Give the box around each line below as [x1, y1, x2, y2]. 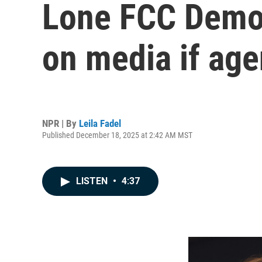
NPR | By [42, 117, 79, 129]
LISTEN [76, 175, 110, 187]
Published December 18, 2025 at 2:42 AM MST [42, 130, 192, 140]
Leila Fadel [79, 117, 121, 129]
